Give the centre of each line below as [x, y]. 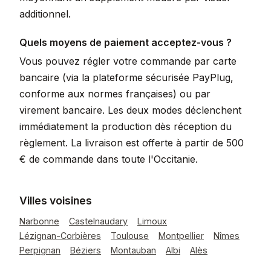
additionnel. [45, 14]
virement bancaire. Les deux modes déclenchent [130, 110]
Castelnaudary [98, 221]
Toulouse [130, 236]
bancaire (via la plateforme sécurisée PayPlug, [126, 77]
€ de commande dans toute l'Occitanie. [109, 159]
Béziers [86, 250]
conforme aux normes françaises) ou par [115, 94]
